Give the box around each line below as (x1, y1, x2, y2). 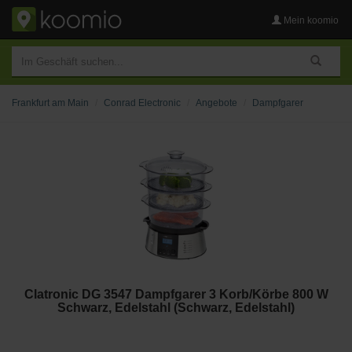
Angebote (196, 97, 237, 108)
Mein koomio (281, 15, 339, 26)
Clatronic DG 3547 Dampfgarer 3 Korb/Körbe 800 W (24, 288, 328, 301)
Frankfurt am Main (12, 97, 89, 108)
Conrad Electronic (104, 97, 181, 108)
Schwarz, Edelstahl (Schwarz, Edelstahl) (57, 301, 295, 314)
